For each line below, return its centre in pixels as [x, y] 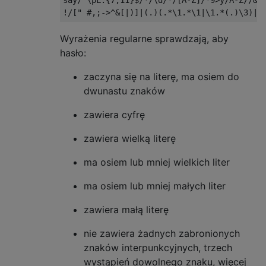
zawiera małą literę [126, 210]
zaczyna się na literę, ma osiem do [161, 77]
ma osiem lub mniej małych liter [155, 186]
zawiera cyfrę [114, 115]
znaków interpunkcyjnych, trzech [158, 248]
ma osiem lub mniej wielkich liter [157, 162]
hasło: [73, 53]
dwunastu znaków [124, 91]
